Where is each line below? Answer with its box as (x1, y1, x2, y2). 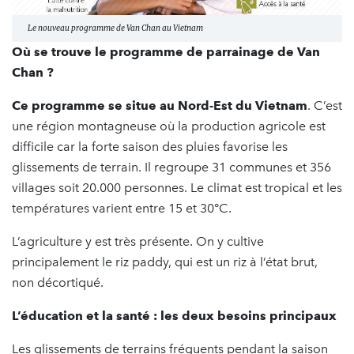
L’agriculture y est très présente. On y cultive (12, 233, 264, 249)
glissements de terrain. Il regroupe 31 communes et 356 (12, 159, 331, 175)
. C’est (307, 97, 342, 113)
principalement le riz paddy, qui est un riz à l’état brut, (12, 254, 318, 269)
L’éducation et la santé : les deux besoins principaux (12, 307, 337, 323)
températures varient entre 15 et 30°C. (12, 200, 235, 216)
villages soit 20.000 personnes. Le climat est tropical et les (12, 179, 342, 195)
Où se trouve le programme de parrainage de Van (12, 43, 320, 59)
